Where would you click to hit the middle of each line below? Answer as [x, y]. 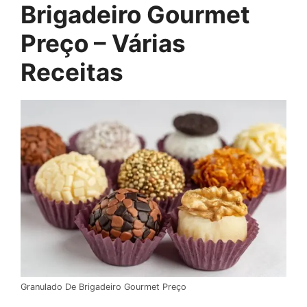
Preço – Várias [103, 43]
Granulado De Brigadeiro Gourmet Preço [103, 287]
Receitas [72, 72]
